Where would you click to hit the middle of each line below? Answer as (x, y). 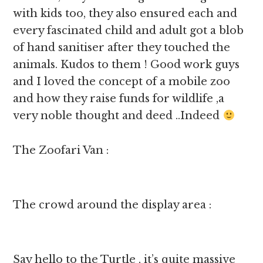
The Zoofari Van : (61, 150)
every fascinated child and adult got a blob (129, 31)
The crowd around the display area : (112, 205)
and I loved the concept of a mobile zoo (122, 82)
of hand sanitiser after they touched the (122, 48)
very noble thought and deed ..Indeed (118, 116)
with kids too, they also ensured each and (125, 14)
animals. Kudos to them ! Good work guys (127, 65)
